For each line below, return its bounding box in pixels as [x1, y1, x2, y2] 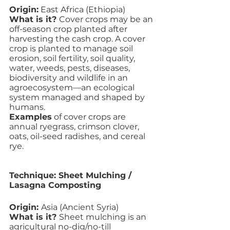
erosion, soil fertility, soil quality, [9, 53, 137, 63]
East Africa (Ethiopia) [39, 5, 125, 14]
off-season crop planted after [9, 24, 129, 34]
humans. [9, 102, 47, 112]
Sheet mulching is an [59, 212, 148, 222]
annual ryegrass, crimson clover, [9, 122, 141, 131]
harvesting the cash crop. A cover [9, 34, 147, 44]
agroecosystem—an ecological [9, 83, 137, 92]
